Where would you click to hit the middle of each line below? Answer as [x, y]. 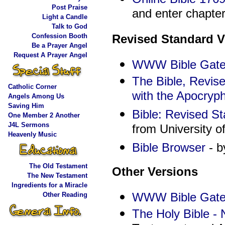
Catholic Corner [32, 87]
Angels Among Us [36, 96]
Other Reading [65, 195]
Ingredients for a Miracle [49, 185]
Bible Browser [168, 148]
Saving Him [26, 106]
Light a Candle [65, 17]
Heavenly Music [32, 134]
